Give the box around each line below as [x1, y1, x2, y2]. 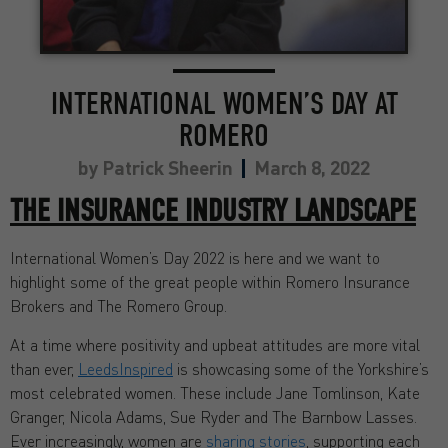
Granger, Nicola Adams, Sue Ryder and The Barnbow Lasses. [10, 405, 417, 427]
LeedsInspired [78, 357, 173, 379]
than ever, [10, 357, 78, 379]
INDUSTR [178, 192, 274, 230]
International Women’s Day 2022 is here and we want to [10, 247, 380, 269]
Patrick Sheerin [98, 155, 233, 181]
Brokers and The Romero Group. [10, 295, 227, 317]
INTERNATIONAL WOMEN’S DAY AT [50, 85, 398, 123]
